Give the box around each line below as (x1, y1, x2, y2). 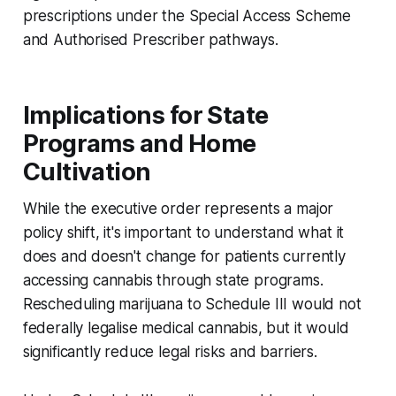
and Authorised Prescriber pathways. (22, 30, 278, 49)
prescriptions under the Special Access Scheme (22, 6, 352, 25)
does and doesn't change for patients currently (22, 247, 346, 265)
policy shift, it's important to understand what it (22, 223, 345, 241)
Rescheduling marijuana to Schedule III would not (22, 294, 362, 313)
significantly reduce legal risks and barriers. (22, 342, 317, 361)
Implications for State (22, 100, 269, 130)
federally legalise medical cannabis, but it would (22, 318, 349, 337)
